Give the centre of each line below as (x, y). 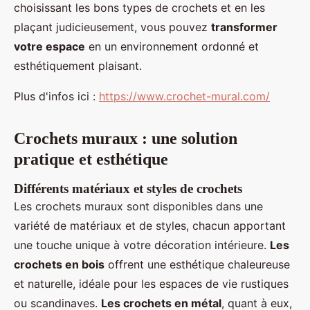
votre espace (49, 47)
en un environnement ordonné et (172, 47)
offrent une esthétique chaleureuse (197, 265)
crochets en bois (59, 265)
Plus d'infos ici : (56, 97)
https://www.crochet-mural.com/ (184, 97)
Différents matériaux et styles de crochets (128, 189)
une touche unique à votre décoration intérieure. (142, 245)
